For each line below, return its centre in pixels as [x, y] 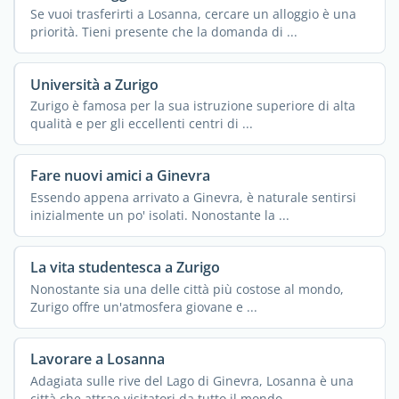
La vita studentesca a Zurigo [125, 268]
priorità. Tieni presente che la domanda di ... [163, 31]
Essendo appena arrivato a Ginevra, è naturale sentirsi [193, 197]
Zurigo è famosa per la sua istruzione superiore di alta [192, 105]
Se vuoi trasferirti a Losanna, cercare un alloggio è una [193, 13]
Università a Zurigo [94, 84]
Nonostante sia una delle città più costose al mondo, [187, 289]
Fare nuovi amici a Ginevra [120, 176]
